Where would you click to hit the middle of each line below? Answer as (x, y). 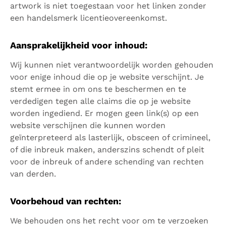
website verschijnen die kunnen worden (88, 125)
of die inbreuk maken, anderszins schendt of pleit (107, 150)
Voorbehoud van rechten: (66, 201)
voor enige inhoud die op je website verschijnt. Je (107, 77)
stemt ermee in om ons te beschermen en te (98, 89)
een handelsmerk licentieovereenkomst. (89, 18)
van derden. (33, 174)
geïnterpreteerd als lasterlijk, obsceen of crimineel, (110, 137)
